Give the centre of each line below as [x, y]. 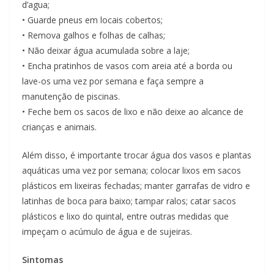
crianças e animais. [59, 127]
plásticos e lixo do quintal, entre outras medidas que [125, 217]
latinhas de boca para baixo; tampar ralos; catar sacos [129, 201]
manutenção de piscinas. [71, 97]
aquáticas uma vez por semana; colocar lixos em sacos [131, 171]
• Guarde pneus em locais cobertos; [92, 20]
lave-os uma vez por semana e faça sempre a [113, 81]
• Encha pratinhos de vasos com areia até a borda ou [127, 66]
